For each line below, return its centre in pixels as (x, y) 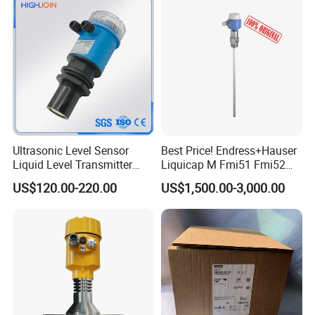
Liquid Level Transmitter (73, 164)
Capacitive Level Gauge (219, 178)
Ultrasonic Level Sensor (71, 150)
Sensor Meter (46, 178)
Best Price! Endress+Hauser (229, 150)
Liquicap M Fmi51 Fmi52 (223, 164)
